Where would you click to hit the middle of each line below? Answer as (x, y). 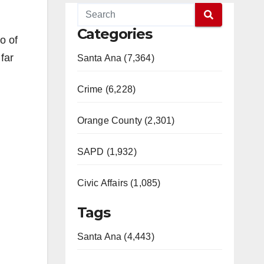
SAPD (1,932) (107, 152)
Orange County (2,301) (126, 121)
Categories (114, 34)
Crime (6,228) (106, 89)
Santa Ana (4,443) (115, 237)
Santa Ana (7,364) (115, 58)
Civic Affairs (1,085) (119, 183)
